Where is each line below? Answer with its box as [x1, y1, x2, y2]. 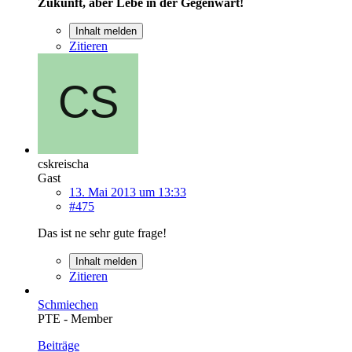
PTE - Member [38, 311, 112, 325]
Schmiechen [38, 297, 98, 311]
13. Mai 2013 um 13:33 [69, 185, 186, 199]
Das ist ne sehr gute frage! [38, 225, 167, 240]
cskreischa [38, 156, 89, 170]
